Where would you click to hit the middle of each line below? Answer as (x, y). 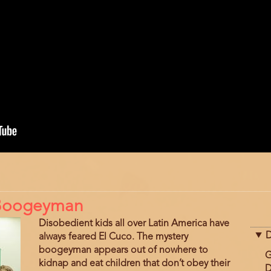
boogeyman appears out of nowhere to (123, 250)
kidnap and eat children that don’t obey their (134, 263)
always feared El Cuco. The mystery (113, 237)
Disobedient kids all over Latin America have (134, 224)
